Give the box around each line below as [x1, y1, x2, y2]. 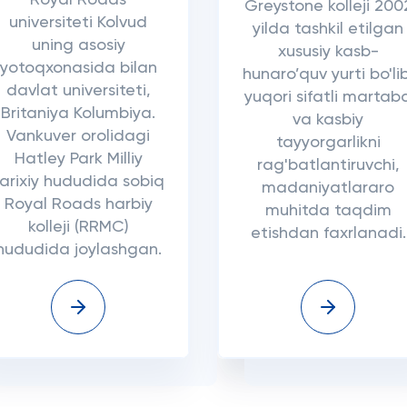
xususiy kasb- [277, 43, 379, 60]
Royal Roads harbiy [4, 196, 153, 213]
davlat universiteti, [5, 83, 151, 99]
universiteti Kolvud [9, 15, 148, 31]
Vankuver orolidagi [6, 128, 151, 144]
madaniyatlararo [262, 179, 395, 196]
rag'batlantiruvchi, [256, 156, 400, 174]
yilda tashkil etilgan [253, 20, 404, 37]
